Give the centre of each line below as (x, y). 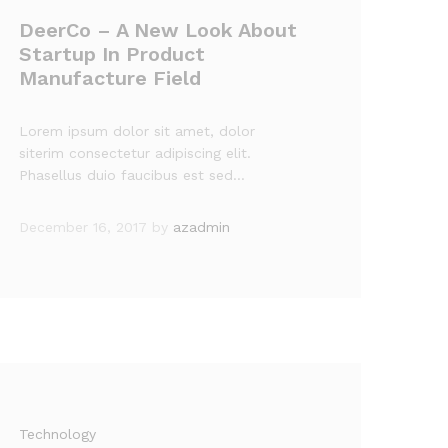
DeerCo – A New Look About (158, 30)
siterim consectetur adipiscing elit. (135, 153)
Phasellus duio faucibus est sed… (132, 175)
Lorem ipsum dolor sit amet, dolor (137, 131)
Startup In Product (112, 54)
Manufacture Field (110, 78)
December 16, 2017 (83, 227)
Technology (58, 434)
